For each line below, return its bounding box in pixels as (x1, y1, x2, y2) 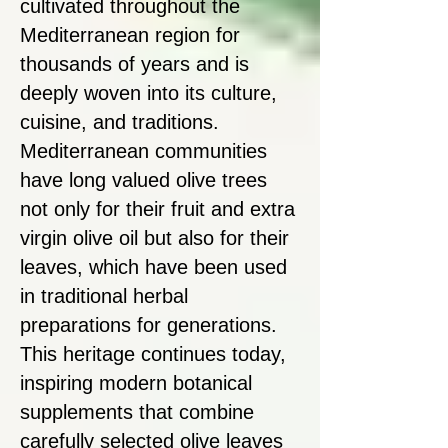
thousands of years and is (20, 53, 249, 76)
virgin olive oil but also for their (20, 227, 289, 250)
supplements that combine (20, 401, 254, 424)
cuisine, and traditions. (20, 111, 219, 134)
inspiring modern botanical (20, 372, 252, 395)
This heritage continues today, (20, 343, 286, 366)
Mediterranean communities (20, 140, 267, 163)
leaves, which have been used (20, 256, 287, 279)
